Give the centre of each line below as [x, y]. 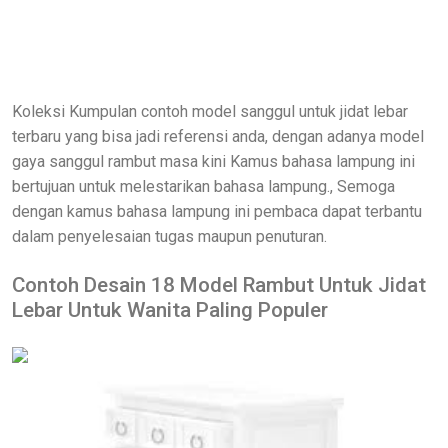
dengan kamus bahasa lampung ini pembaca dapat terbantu [217, 211]
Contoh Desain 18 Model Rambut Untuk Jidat [219, 285]
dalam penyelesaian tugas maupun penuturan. [169, 236]
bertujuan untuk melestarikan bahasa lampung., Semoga [203, 186]
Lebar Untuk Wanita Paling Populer [170, 310]
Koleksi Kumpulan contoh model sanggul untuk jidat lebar [210, 111]
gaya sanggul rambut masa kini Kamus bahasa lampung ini [213, 161]
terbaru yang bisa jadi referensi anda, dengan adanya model [218, 136]
